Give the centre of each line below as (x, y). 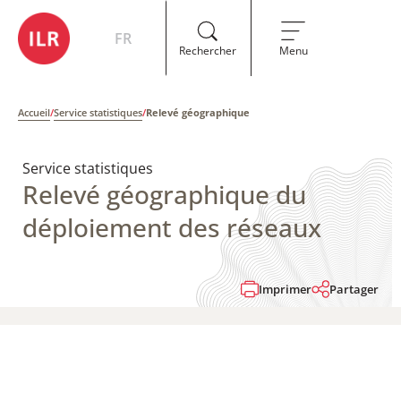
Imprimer (285, 289)
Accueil (34, 112)
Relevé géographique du (164, 194)
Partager (354, 289)
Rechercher (207, 50)
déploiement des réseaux (172, 227)
